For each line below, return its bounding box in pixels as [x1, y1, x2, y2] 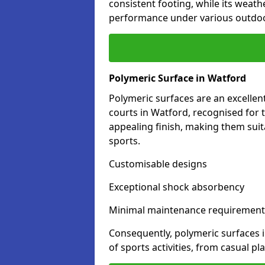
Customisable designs [109, 157, 207, 170]
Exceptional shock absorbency [109, 180, 244, 193]
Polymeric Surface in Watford [109, 72, 246, 85]
